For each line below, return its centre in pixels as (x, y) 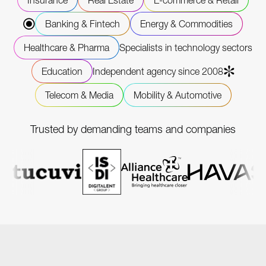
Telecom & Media (79, 95)
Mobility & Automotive (177, 95)
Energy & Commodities (186, 24)
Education (62, 72)
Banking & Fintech (83, 24)
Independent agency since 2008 (158, 72)
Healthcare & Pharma (66, 48)
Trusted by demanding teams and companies (133, 129)
